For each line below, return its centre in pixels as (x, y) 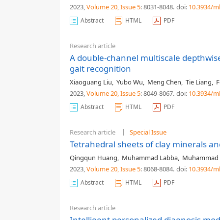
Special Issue (148, 132)
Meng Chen (164, 82)
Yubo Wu (130, 82)
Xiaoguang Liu (91, 82)
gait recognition (100, 69)
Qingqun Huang (94, 158)
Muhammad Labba (150, 158)
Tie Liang (199, 82)
